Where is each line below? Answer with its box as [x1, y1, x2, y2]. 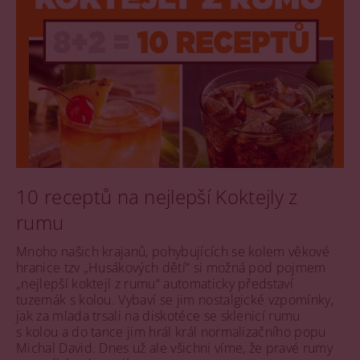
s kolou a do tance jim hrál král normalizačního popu [16, 323, 326, 342]
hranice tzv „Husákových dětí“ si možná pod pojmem [16, 259, 326, 277]
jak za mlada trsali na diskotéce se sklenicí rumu [16, 307, 301, 325]
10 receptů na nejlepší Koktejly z [16, 183, 298, 211]
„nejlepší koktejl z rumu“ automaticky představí [16, 275, 294, 293]
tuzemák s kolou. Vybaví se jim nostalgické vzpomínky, [16, 291, 333, 309]
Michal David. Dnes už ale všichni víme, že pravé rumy [16, 339, 333, 358]
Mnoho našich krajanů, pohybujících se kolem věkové [16, 243, 330, 261]
